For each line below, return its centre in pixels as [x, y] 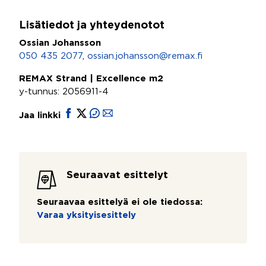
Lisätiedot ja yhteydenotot [92, 26]
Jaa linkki [41, 115]
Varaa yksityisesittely [86, 215]
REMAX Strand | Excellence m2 [91, 79]
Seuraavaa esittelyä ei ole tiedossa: [120, 202]
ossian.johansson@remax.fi [145, 56]
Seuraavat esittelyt [117, 175]
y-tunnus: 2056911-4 [64, 92]
